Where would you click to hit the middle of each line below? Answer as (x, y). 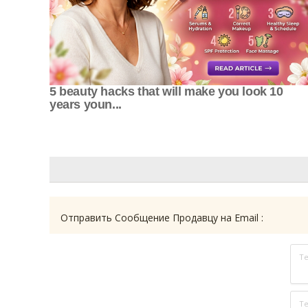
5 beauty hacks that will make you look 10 (166, 91)
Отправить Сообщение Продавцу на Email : (162, 217)
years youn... (86, 104)
